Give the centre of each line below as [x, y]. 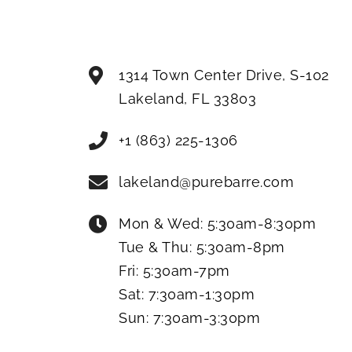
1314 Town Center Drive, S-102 [224, 75]
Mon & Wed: [163, 224]
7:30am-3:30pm [207, 318]
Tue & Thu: [158, 247]
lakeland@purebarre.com [207, 182]
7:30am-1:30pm [202, 294]
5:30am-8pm [240, 247]
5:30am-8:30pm [262, 224]
